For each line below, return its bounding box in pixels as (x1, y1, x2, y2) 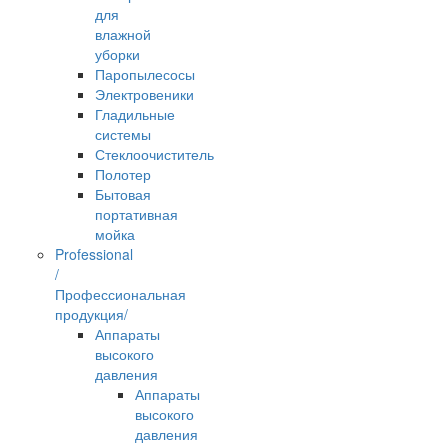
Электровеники (95, 84, 194, 105)
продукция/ (55, 304, 128, 325)
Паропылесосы (95, 64, 195, 85)
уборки (95, 44, 140, 65)
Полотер (95, 164, 151, 185)
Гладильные (95, 104, 175, 125)
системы (95, 124, 151, 145)
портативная (95, 204, 178, 225)
